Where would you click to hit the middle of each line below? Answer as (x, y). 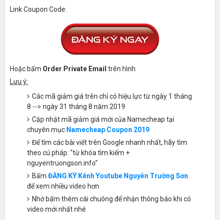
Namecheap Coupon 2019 (108, 129)
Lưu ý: (19, 81)
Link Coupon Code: (38, 9)
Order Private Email (74, 69)
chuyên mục (46, 129)
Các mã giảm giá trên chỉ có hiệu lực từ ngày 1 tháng (112, 96)
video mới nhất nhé (56, 209)
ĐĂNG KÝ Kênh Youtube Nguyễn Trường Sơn (118, 176)
